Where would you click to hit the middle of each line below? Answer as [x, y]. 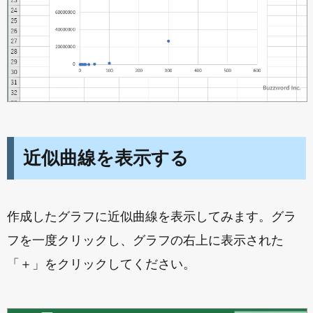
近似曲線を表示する [106, 158]
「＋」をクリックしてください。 [101, 264]
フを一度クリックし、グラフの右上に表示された [145, 240]
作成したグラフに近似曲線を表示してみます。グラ [152, 216]
